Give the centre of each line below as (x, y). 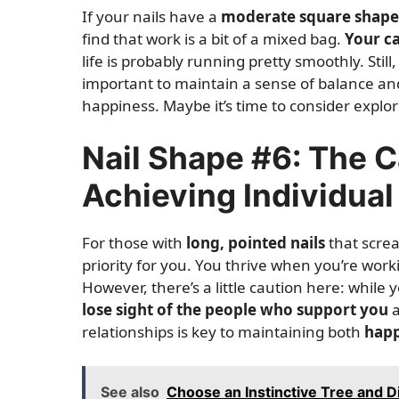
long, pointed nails (256, 243)
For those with (134, 243)
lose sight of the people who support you (235, 309)
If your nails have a (151, 16)
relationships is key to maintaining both (223, 332)
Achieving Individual (238, 195)
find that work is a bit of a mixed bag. (213, 38)
